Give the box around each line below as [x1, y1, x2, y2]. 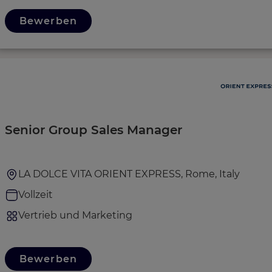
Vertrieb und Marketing [18, 209, 132, 221]
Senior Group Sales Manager [5, 123, 182, 137]
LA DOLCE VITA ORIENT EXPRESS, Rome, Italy [18, 168, 240, 180]
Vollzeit [18, 189, 53, 200]
